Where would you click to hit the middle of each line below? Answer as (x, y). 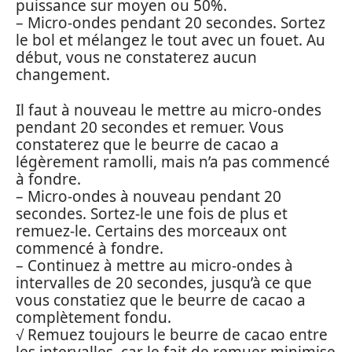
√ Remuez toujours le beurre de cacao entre (172, 334)
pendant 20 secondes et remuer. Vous (150, 127)
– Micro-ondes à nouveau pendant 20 (148, 196)
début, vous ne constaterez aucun (136, 58)
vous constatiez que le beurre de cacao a (161, 300)
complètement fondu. (93, 317)
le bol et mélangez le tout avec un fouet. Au (170, 40)
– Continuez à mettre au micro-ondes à (154, 265)
